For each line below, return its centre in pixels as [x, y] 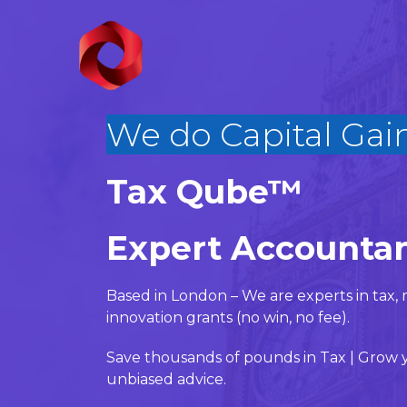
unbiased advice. [166, 379]
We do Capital [219, 134]
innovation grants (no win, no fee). [228, 318]
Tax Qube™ [204, 192]
